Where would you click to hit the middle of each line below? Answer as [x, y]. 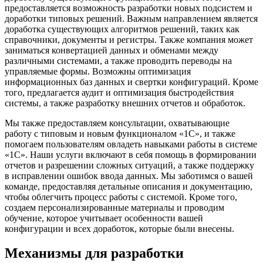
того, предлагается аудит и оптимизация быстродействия [119, 92]
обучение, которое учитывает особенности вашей [104, 218]
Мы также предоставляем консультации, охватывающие [117, 123]
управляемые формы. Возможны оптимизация [98, 71]
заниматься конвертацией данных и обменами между [112, 50]
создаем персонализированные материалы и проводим [114, 207]
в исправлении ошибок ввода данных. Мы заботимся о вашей [129, 176]
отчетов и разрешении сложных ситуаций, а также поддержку [129, 165]
